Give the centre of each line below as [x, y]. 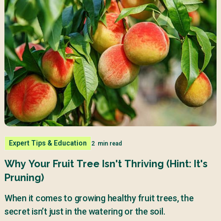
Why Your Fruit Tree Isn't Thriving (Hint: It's [106, 164]
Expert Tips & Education [48, 143]
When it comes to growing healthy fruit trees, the [99, 198]
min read [108, 143]
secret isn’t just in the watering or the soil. [85, 212]
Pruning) [24, 178]
